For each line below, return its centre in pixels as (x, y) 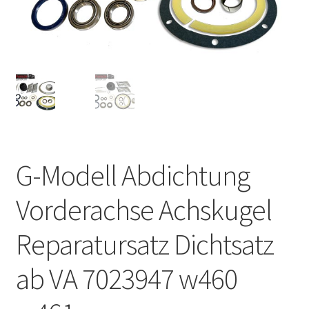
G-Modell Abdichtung (132, 175)
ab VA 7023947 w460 (126, 278)
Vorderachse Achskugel (143, 209)
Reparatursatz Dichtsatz (144, 244)
